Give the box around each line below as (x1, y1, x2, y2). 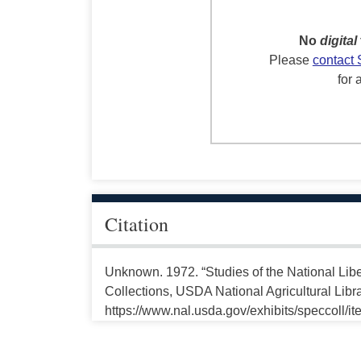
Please (268, 53, 313, 68)
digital (319, 34, 357, 48)
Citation (104, 211, 168, 238)
